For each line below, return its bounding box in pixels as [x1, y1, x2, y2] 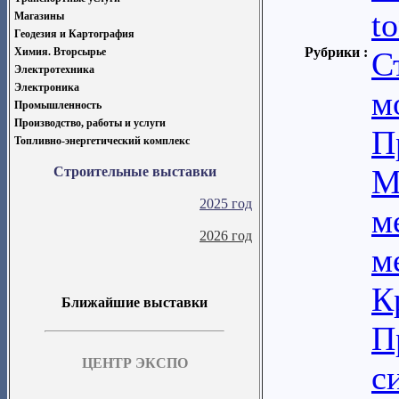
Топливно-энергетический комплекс [14, 134, 190, 147]
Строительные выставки [53, 164, 216, 179]
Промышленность [14, 99, 102, 111]
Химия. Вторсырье [14, 45, 106, 58]
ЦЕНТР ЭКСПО [81, 354, 188, 370]
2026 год [199, 228, 252, 243]
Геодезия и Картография [14, 28, 134, 40]
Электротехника [14, 63, 94, 76]
